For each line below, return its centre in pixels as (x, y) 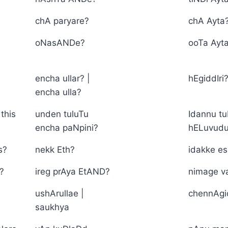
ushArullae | (60, 193)
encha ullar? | (63, 78)
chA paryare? (62, 21)
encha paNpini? (67, 127)
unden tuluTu (62, 114)
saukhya (52, 207)
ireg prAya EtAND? (73, 171)
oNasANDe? (60, 42)
